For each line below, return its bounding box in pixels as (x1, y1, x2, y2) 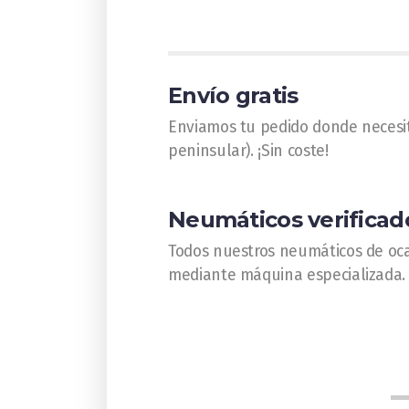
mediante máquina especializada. (168, 266, 406, 285)
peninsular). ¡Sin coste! (168, 142, 329, 161)
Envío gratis (168, 82, 299, 109)
